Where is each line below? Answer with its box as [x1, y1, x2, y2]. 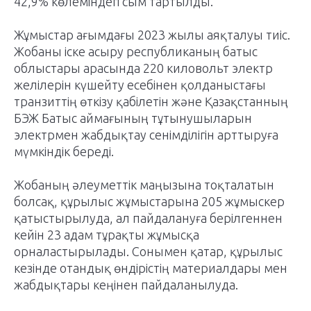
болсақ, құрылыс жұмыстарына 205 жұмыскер [14, 194, 285, 208]
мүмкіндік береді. [14, 144, 114, 158]
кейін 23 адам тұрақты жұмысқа [14, 228, 199, 242]
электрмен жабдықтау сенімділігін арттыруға [14, 128, 278, 142]
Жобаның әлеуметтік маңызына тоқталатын [14, 178, 274, 192]
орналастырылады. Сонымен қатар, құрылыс [14, 244, 283, 258]
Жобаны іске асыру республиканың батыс [14, 44, 258, 58]
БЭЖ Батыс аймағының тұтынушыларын [14, 111, 252, 125]
